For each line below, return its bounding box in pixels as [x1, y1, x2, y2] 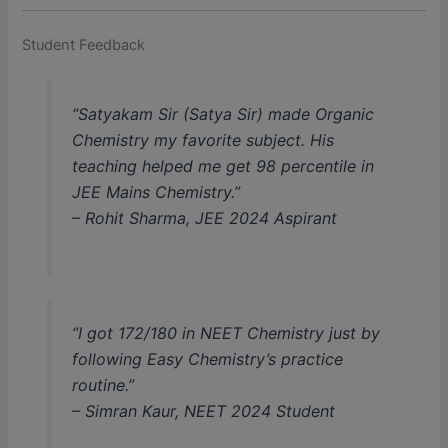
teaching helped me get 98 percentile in [71, 155, 374, 176]
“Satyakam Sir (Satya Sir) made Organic [71, 103, 374, 124]
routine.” [71, 375, 134, 396]
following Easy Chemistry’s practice [71, 349, 343, 370]
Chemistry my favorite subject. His [71, 129, 334, 150]
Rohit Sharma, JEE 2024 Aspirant [84, 207, 337, 228]
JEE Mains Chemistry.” [71, 181, 240, 202]
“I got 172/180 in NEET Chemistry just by [71, 323, 380, 344]
